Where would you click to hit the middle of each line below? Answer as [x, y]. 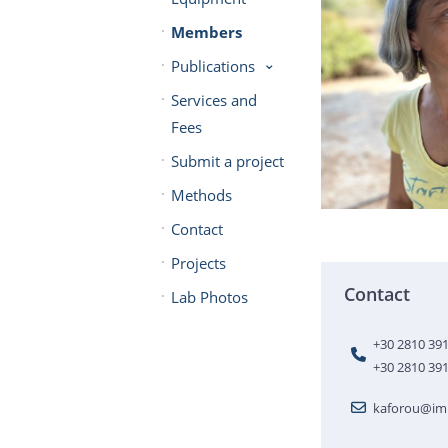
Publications [212, 65]
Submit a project [227, 160]
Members [206, 31]
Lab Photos [209, 296]
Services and [213, 99]
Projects [198, 262]
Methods [201, 194]
